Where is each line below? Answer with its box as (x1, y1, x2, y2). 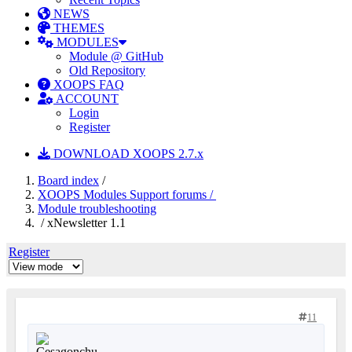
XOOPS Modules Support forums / (38, 188, 216, 201)
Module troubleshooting (38, 202, 156, 215)
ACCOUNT (53, 92, 119, 105)
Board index (38, 174, 99, 187)
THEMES (50, 21, 104, 35)
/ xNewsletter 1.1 (38, 216, 126, 229)
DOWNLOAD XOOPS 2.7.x (50, 147, 203, 160)
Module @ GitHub (69, 49, 163, 63)
